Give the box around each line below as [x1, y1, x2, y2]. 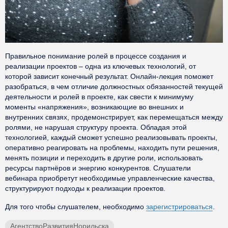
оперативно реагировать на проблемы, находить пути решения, [5, 144, 219, 152]
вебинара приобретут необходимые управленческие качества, [5, 174, 215, 182]
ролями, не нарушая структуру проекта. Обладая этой [5, 123, 187, 131]
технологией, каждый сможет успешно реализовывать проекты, [5, 133, 217, 141]
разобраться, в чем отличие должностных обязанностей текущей [5, 82, 223, 91]
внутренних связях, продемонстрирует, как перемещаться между [5, 113, 223, 121]
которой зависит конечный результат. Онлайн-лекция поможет [5, 72, 213, 80]
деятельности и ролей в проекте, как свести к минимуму [5, 93, 193, 101]
